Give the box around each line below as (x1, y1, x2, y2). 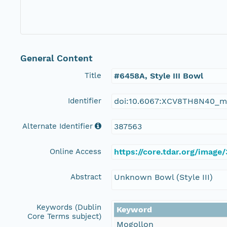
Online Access (50, 147, 101, 157)
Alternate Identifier (22, 122, 93, 131)
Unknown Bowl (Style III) (114, 172, 213, 182)
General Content (20, 53, 93, 64)
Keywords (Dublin (36, 203, 101, 212)
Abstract (70, 172, 101, 182)
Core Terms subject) (27, 212, 101, 221)
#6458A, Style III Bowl (114, 71, 203, 81)
